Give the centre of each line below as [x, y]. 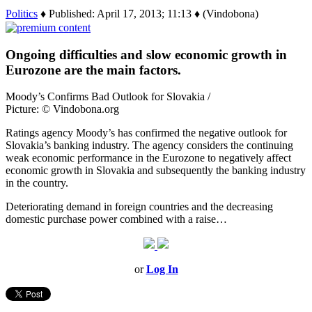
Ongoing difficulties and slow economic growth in [146, 54]
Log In [162, 270]
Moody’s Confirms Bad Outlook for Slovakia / [108, 97]
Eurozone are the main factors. [93, 70]
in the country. [37, 183]
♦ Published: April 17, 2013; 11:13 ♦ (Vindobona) [148, 13]
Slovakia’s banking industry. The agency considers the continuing [149, 146]
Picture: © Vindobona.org [62, 109]
